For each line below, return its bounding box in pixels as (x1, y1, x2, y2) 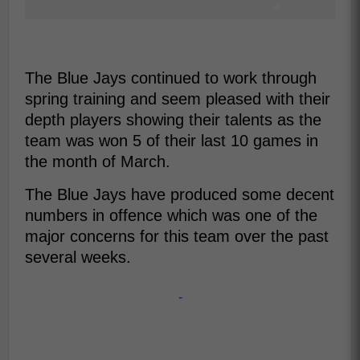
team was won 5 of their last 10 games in (25, 132, 318, 149)
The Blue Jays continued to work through (25, 69, 317, 87)
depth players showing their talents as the (25, 111, 321, 129)
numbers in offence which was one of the (25, 207, 317, 224)
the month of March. (25, 153, 170, 170)
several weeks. (25, 248, 131, 266)
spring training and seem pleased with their (25, 90, 330, 108)
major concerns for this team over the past (25, 227, 329, 245)
